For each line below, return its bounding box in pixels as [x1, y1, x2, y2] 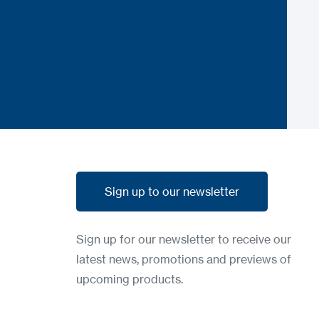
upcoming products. [76, 271, 183, 286]
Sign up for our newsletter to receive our [76, 231, 291, 246]
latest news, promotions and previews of [76, 251, 291, 266]
